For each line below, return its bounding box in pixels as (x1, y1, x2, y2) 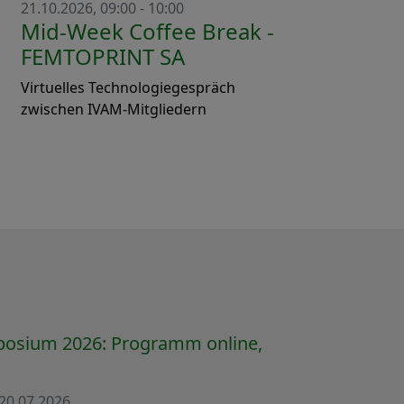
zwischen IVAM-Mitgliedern (21, 98, 207, 119)
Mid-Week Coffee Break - (21, 15, 274, 46)
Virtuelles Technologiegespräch (21, 77, 235, 97)
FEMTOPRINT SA (21, 41, 185, 71)
